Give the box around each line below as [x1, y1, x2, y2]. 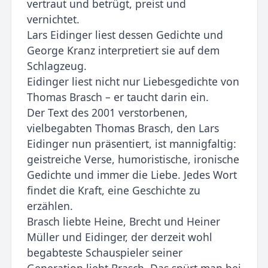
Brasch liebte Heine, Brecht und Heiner [26, 214, 220, 229]
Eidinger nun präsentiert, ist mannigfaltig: [26, 136, 236, 151]
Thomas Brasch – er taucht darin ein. [26, 89, 209, 104]
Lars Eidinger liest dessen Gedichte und [26, 27, 223, 42]
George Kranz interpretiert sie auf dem [26, 42, 220, 57]
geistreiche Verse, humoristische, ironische [26, 151, 239, 166]
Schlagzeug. [26, 58, 87, 73]
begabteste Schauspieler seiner [26, 245, 182, 260]
